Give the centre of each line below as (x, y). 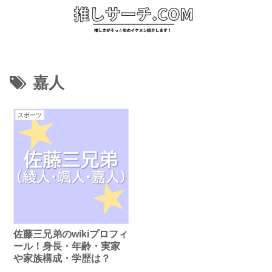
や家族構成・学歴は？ (62, 258)
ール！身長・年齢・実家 (67, 246)
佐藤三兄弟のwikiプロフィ (71, 234)
